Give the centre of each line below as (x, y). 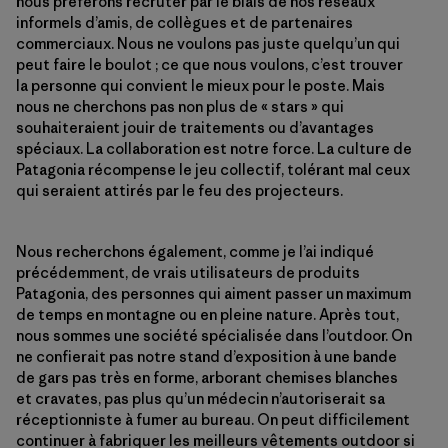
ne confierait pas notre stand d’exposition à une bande (206, 356)
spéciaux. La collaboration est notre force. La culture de (214, 148)
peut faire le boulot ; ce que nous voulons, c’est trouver (209, 64)
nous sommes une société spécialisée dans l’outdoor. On (214, 335)
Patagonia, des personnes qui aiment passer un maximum (213, 293)
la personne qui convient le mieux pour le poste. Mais (200, 85)
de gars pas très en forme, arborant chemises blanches (207, 377)
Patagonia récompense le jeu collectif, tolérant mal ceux (213, 169)
